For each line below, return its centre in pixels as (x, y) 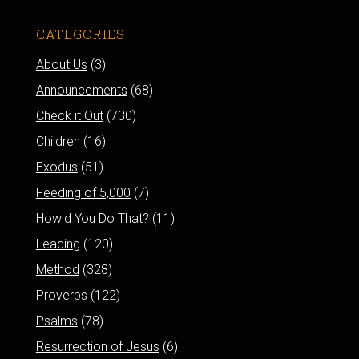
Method (57, 269)
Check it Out (69, 115)
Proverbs (61, 295)
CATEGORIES (80, 34)
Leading (58, 244)
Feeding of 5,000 (83, 192)
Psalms (56, 321)
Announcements (81, 90)
